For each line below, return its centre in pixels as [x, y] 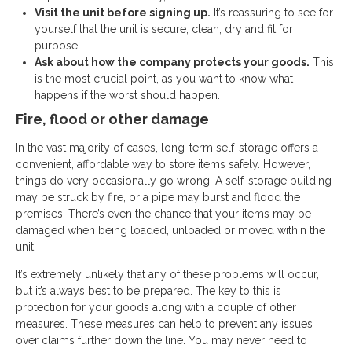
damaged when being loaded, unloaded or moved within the [170, 230]
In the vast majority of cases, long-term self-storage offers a [167, 148]
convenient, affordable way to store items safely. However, [163, 164]
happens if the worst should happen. [127, 95]
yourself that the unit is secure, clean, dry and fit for [164, 29]
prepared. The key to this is [212, 291]
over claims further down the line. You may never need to [161, 340]
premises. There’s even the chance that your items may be [163, 214]
